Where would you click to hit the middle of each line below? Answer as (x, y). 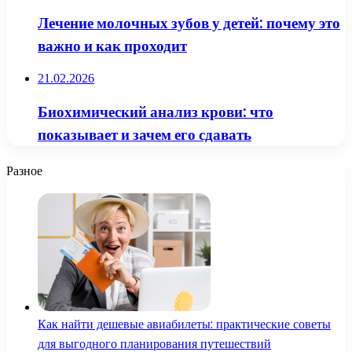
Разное (24, 170)
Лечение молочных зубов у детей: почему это (189, 23)
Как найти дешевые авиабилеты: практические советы (184, 324)
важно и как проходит (112, 46)
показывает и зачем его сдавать (145, 135)
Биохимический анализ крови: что (156, 112)
